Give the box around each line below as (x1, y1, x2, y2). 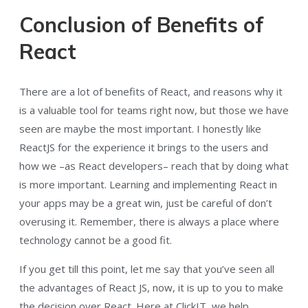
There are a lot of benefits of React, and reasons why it (19, 85, 283, 99)
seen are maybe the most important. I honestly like (19, 122, 261, 136)
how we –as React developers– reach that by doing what (19, 159, 289, 173)
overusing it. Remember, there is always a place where (19, 214, 279, 229)
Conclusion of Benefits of (19, 12, 263, 38)
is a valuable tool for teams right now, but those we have (19, 103, 289, 118)
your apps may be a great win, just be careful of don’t (19, 196, 272, 210)
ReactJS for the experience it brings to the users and (19, 140, 268, 155)
